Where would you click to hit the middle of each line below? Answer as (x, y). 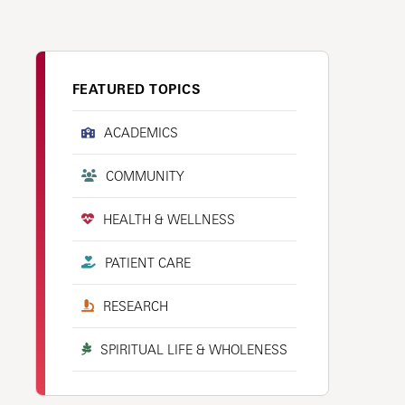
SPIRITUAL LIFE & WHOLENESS (193, 349)
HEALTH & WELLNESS (169, 219)
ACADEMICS (141, 132)
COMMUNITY (145, 175)
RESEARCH (135, 306)
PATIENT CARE (147, 262)
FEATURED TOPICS (136, 89)
